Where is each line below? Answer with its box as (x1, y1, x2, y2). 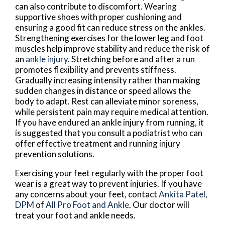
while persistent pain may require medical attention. (15, 106, 208, 117)
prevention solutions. (15, 148, 94, 159)
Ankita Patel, (159, 188, 207, 199)
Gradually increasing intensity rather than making (15, 74, 200, 85)
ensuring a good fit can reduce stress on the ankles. (15, 22, 205, 33)
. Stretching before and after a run (68, 53, 195, 64)
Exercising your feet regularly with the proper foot (15, 167, 203, 178)
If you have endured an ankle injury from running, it (15, 117, 204, 128)
